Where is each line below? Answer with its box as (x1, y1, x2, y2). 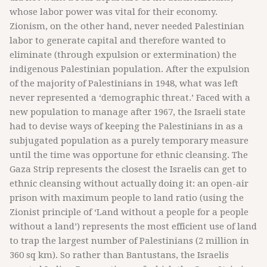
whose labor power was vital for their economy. (10, 7, 218, 17)
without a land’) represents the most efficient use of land (10, 221, 257, 232)
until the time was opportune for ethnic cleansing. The (10, 150, 248, 160)
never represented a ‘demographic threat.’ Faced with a (10, 92, 250, 103)
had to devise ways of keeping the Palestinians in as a (10, 121, 243, 132)
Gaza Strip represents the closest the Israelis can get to (10, 164, 247, 175)
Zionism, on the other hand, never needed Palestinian (10, 21, 244, 32)
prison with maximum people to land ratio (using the (10, 193, 244, 203)
